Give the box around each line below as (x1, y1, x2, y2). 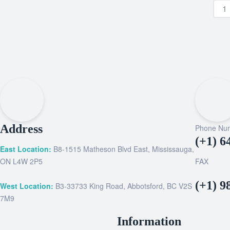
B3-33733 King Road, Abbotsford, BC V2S (53, 181, 192, 191)
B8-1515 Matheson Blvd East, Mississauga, (51, 144, 194, 154)
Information (117, 215, 181, 228)
